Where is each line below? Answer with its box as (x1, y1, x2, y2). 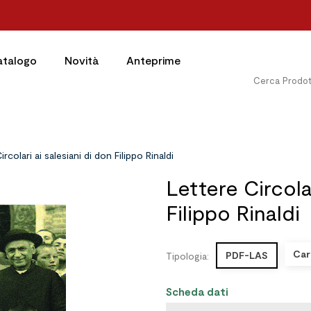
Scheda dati (166, 285, 228, 298)
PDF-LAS (226, 249, 268, 261)
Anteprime (126, 53, 180, 67)
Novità (64, 53, 99, 67)
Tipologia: (166, 249, 209, 262)
